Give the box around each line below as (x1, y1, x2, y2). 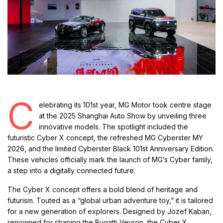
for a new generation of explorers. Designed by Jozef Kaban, (7, 207, 212, 216)
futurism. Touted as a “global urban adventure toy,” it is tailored (7, 196, 214, 205)
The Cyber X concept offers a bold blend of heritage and (7, 185, 198, 194)
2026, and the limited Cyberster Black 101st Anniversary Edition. (7, 144, 215, 153)
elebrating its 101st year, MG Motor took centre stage (38, 101, 212, 110)
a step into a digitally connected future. (7, 166, 136, 175)
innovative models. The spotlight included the (38, 122, 189, 131)
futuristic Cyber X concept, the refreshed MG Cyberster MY (7, 133, 204, 142)
